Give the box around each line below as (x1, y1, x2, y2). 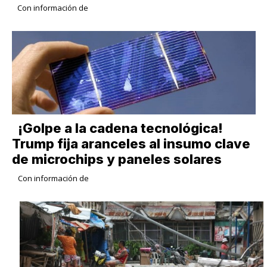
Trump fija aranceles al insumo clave (11, 136, 250, 152)
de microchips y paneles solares (11, 151, 222, 167)
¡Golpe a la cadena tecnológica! (17, 120, 223, 136)
